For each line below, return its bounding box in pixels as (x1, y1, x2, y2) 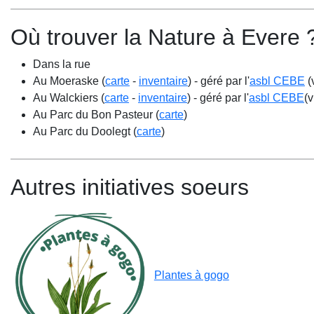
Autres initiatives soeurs (11, 175, 249, 200)
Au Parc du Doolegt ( (33, 125, 137, 137)
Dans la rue (33, 58, 90, 70)
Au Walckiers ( (33, 92, 104, 104)
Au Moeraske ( (33, 75, 105, 87)
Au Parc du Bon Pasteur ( (33, 109, 159, 121)
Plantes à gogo (153, 269, 229, 282)
